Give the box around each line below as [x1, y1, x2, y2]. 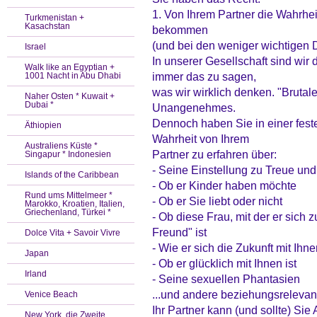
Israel [25, 42, 46, 52]
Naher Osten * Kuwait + [25, 91, 115, 101]
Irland [25, 269, 47, 279]
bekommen [152, 23, 208, 36]
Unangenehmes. [152, 101, 236, 114]
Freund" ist [152, 226, 207, 238]
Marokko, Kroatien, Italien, [25, 199, 125, 209]
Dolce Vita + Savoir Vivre [25, 228, 120, 238]
